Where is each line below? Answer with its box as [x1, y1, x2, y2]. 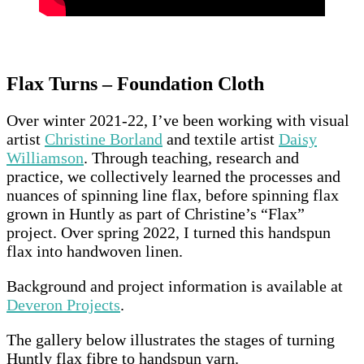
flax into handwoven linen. [6, 241, 183, 260]
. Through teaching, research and [84, 148, 299, 167]
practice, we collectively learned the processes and [6, 167, 340, 185]
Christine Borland [45, 129, 162, 148]
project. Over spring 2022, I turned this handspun [6, 223, 331, 241]
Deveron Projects [6, 295, 120, 314]
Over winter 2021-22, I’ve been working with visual [6, 110, 349, 129]
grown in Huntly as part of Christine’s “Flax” [6, 204, 305, 223]
